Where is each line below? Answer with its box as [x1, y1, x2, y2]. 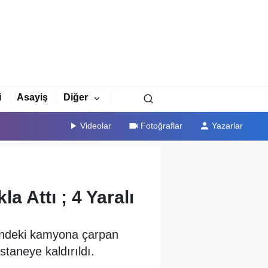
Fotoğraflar [141, 120, 183, 130]
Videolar [80, 120, 112, 130]
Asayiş [16, 92, 48, 103]
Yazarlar [211, 120, 243, 130]
